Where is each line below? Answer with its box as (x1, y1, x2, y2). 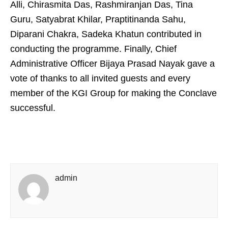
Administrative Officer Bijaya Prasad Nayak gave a (10, 59, 215, 69)
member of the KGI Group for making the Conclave (10, 88, 217, 99)
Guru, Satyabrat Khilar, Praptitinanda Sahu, (10, 14, 186, 25)
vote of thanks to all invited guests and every (10, 73, 190, 84)
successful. (10, 103, 55, 113)
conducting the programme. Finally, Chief (10, 44, 177, 54)
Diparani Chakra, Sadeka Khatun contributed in (10, 29, 202, 40)
